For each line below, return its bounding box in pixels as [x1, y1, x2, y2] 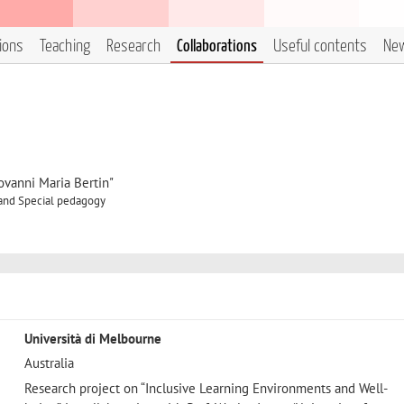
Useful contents [273, 38, 367, 55]
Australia [23, 354, 74, 372]
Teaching [40, 38, 90, 55]
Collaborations [177, 38, 257, 55]
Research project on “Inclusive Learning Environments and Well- [23, 379, 388, 397]
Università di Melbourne [23, 329, 161, 347]
